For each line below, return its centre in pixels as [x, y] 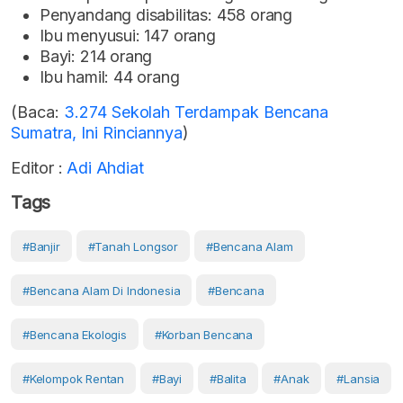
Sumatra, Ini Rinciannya [97, 132]
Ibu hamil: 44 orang [110, 76]
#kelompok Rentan [74, 378]
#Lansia [358, 378]
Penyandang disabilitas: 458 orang [166, 14]
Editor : [37, 167]
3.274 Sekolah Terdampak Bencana [196, 112]
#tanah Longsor [133, 246]
